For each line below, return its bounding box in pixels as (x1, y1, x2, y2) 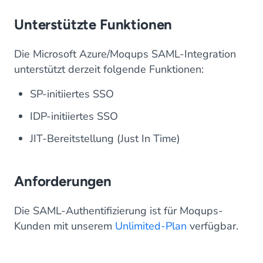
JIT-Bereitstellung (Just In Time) (30, 131, 180, 146)
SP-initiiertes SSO (30, 86, 114, 101)
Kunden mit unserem (14, 218, 115, 233)
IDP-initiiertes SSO (30, 109, 118, 123)
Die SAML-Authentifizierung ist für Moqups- (14, 203, 223, 218)
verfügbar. (187, 218, 238, 233)
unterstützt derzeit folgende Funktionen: (14, 62, 204, 76)
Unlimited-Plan (115, 218, 187, 233)
